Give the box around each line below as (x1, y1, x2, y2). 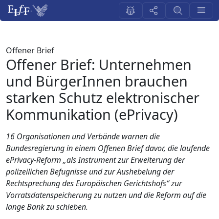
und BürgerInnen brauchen (6, 71, 188, 90)
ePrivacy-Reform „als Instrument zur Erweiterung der (6, 154, 185, 165)
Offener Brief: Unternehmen (6, 55, 192, 74)
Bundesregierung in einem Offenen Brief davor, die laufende (6, 143, 210, 153)
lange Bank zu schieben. (6, 201, 88, 212)
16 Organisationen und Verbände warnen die (6, 131, 160, 142)
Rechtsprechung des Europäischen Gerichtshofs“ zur (6, 178, 182, 189)
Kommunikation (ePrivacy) (6, 105, 178, 124)
